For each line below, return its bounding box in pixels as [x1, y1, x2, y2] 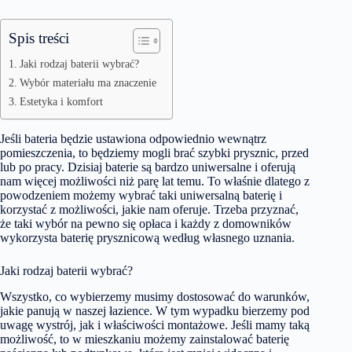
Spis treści [9, 30, 69, 46]
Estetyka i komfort [19, 95, 103, 108]
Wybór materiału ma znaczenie [19, 76, 156, 89]
